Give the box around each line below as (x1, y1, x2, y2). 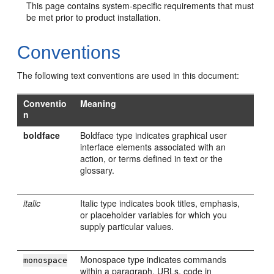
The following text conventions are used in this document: (17, 69, 240, 81)
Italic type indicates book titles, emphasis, (80, 197, 240, 209)
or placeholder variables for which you (80, 209, 228, 221)
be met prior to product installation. (26, 11, 161, 23)
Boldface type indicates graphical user (80, 129, 228, 141)
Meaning (80, 97, 117, 109)
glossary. (80, 164, 115, 176)
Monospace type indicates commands (80, 253, 227, 265)
